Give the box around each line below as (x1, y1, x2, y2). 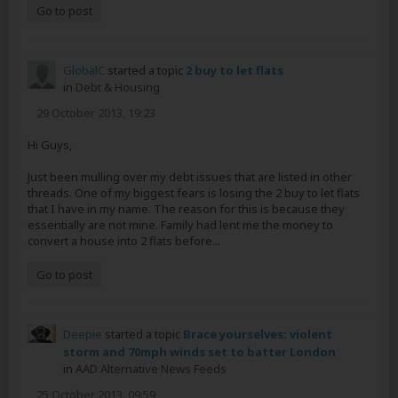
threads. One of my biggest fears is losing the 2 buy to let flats (28, 184, 360, 201)
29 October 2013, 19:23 (36, 104, 155, 121)
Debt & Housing (76, 78, 160, 95)
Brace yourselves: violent (183, 325, 332, 342)
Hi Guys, (28, 136, 72, 153)
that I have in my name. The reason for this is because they (28, 200, 345, 217)
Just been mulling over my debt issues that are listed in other (28, 168, 352, 185)
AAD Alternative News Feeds (76, 360, 227, 377)
